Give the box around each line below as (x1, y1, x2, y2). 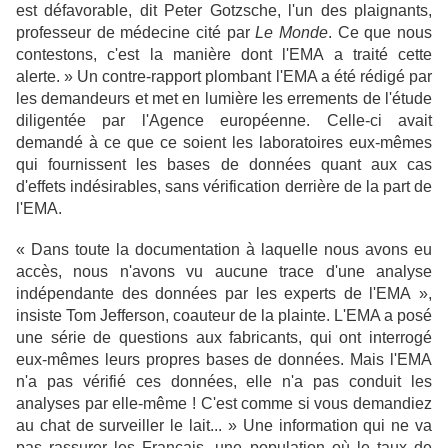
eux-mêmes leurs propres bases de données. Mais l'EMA (16, 350, 432, 368)
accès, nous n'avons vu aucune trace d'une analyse (16, 262, 432, 280)
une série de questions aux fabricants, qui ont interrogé (16, 328, 432, 346)
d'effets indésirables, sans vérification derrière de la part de (16, 177, 432, 195)
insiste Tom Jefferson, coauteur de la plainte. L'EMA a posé (16, 306, 432, 324)
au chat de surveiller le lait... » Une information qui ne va (16, 416, 432, 434)
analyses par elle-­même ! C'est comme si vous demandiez (16, 394, 432, 412)
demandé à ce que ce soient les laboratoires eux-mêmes (16, 133, 432, 151)
